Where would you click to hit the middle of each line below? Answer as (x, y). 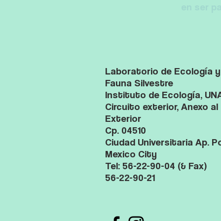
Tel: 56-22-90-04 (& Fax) (156, 166)
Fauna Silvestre (139, 83)
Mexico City (131, 154)
